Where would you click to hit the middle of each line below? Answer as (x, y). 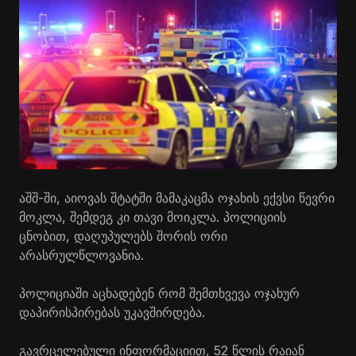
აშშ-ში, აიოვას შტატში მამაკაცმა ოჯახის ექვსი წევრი (177, 197)
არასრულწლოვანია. (81, 255)
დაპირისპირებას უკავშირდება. (112, 312)
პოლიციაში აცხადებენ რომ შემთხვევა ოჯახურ (159, 293)
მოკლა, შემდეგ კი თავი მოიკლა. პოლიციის (153, 217)
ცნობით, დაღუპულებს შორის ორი (123, 236)
